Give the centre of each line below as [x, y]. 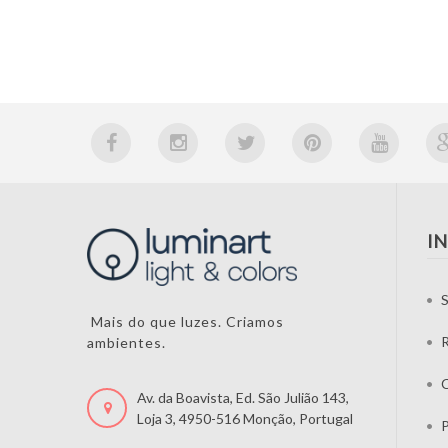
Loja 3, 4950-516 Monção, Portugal [245, 419]
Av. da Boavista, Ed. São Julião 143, [243, 398]
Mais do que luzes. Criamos [185, 321]
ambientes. [126, 342]
